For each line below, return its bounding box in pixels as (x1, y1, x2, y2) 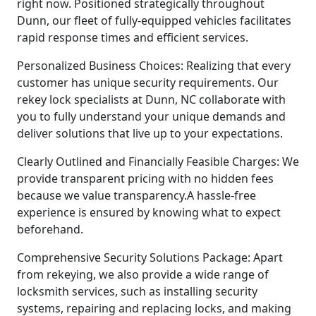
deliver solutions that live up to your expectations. (17, 125, 283, 141)
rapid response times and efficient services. (17, 29, 248, 45)
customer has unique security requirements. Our (17, 74, 279, 90)
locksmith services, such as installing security (17, 283, 257, 299)
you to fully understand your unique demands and (17, 108, 286, 124)
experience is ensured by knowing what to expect (17, 204, 281, 220)
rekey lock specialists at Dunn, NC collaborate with (17, 91, 286, 107)
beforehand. (17, 221, 83, 237)
